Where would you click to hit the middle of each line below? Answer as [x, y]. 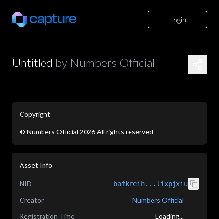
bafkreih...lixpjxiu [151, 184]
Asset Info [36, 165]
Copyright [35, 114]
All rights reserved [125, 132]
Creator [32, 200]
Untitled [32, 62]
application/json [59, 142]
